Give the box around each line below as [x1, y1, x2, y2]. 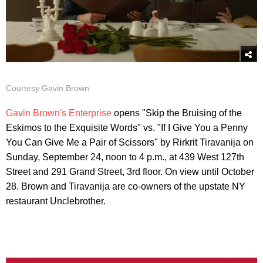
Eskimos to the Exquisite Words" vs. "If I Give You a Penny [6, 123, 248, 133]
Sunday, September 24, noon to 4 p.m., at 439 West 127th [6, 152, 244, 163]
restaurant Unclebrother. [6, 196, 106, 207]
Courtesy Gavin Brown [6, 83, 89, 93]
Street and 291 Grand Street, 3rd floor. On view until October [6, 167, 254, 177]
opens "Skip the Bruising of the [112, 108, 242, 119]
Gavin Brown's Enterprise [6, 108, 112, 119]
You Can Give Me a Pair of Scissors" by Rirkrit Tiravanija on [6, 137, 254, 148]
